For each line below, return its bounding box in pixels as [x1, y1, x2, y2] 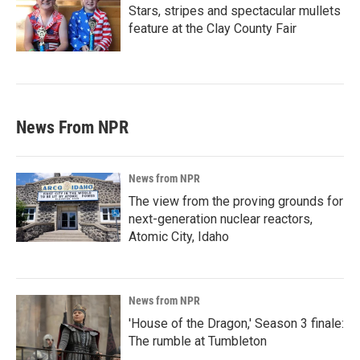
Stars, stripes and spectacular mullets [129, 3, 341, 18]
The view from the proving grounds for [129, 194, 343, 209]
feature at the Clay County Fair [129, 21, 297, 36]
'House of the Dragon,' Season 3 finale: [129, 316, 344, 331]
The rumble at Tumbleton [129, 333, 267, 349]
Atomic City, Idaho [129, 229, 229, 244]
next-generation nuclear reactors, [129, 211, 313, 227]
